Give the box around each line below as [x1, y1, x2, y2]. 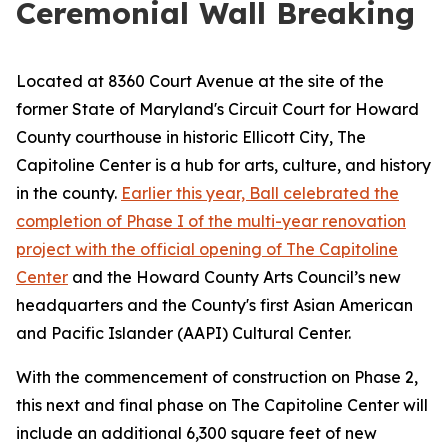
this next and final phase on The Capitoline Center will [16, 395, 428, 415]
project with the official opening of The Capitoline [16, 239, 398, 259]
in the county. [16, 183, 121, 203]
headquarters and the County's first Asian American [16, 295, 413, 315]
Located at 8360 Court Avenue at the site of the [16, 71, 384, 91]
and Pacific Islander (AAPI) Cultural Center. [16, 323, 355, 343]
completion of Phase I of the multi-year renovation [16, 211, 406, 231]
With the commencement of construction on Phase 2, [16, 367, 418, 387]
